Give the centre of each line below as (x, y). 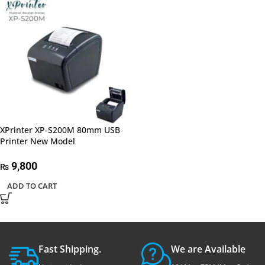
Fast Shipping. (70, 249)
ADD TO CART (32, 186)
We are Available (208, 249)
